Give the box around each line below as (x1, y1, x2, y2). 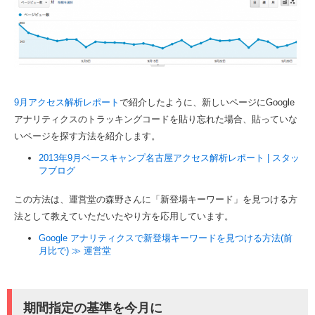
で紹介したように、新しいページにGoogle (120, 96, 295, 108)
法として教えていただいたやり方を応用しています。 (14, 210, 233, 221)
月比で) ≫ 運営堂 (39, 245, 111, 256)
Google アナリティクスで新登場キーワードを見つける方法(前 (39, 232, 292, 243)
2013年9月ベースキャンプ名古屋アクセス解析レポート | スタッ (39, 152, 300, 163)
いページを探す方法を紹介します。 (14, 130, 160, 141)
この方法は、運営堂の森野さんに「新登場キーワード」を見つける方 (14, 193, 297, 205)
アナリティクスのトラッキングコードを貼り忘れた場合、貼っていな (14, 113, 297, 124)
